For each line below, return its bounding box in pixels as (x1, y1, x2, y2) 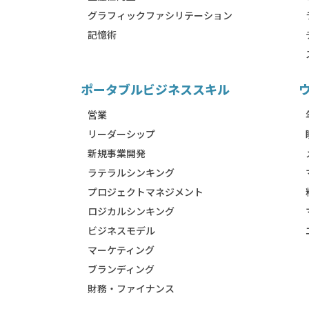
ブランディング (87, 262, 154, 276)
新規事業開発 (87, 146, 146, 160)
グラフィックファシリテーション (87, 8, 232, 22)
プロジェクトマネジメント (87, 185, 203, 199)
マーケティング (87, 243, 154, 257)
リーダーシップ (87, 127, 155, 141)
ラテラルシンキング (87, 166, 175, 179)
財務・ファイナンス (87, 281, 175, 295)
